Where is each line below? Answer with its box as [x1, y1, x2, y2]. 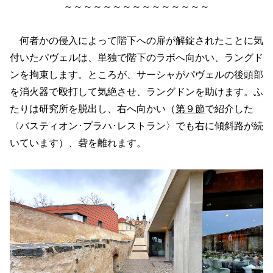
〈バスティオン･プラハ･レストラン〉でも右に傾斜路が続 [10, 121, 263, 132]
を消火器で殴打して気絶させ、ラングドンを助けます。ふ [10, 87, 263, 97]
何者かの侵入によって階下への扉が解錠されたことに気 [10, 35, 263, 46]
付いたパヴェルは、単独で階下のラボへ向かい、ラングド [10, 52, 263, 63]
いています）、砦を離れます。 [10, 138, 146, 149]
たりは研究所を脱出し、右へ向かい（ [10, 104, 175, 115]
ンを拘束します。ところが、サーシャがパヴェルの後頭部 [10, 69, 263, 80]
